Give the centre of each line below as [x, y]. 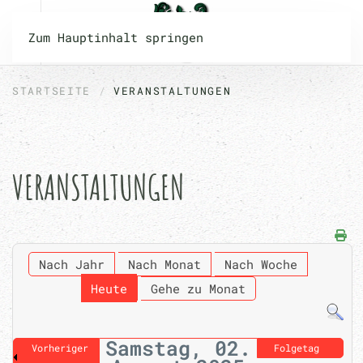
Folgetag [296, 347]
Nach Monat [165, 264]
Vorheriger [60, 347]
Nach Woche [261, 264]
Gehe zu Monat [198, 288]
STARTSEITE [51, 91]
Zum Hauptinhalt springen [116, 37]
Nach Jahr [72, 264]
